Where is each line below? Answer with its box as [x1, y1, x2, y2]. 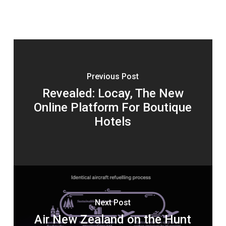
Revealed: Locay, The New [42, 86, 184, 101]
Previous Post [87, 72, 139, 82]
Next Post [95, 198, 131, 208]
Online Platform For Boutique [34, 100, 192, 115]
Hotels [94, 115, 132, 129]
